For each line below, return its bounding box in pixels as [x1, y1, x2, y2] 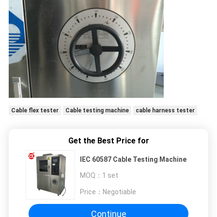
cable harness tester [135, 107, 195, 114]
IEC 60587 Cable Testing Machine [80, 155, 186, 163]
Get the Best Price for [68, 136, 149, 146]
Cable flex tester [11, 107, 59, 114]
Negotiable [103, 187, 136, 196]
